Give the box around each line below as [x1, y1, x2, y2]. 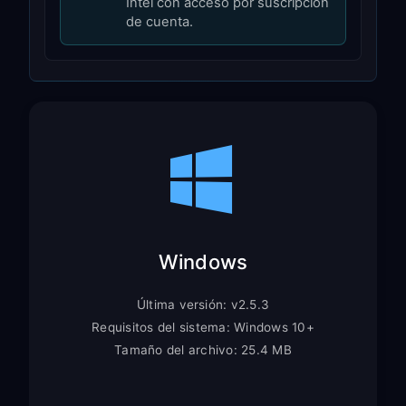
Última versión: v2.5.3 [136, 296, 270, 312]
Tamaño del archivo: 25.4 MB [114, 342, 292, 357]
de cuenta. [126, 13, 193, 30]
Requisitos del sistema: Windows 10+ [92, 319, 314, 334]
